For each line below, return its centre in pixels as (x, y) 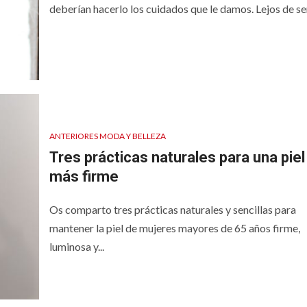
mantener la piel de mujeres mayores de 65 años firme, (174, 228)
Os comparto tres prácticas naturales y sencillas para (172, 209)
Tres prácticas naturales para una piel (177, 157)
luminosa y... (76, 246)
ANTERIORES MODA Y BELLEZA (107, 136)
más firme (84, 176)
